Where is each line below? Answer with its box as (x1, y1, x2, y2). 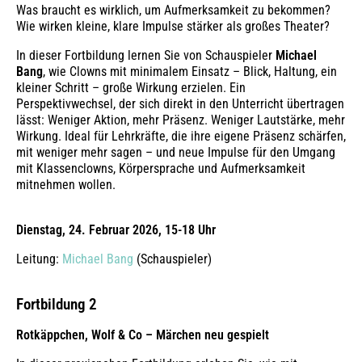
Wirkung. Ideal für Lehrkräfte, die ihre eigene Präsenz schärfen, (16, 128, 346, 145)
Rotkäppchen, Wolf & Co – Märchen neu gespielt (16, 326, 269, 343)
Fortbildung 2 (16, 295, 97, 314)
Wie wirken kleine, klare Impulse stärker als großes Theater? (16, 19, 330, 35)
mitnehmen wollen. (16, 177, 116, 193)
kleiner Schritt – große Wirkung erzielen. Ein (16, 80, 246, 96)
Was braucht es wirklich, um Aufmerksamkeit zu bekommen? (16, 2, 330, 19)
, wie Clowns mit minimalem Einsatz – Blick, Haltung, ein (43, 64, 337, 80)
